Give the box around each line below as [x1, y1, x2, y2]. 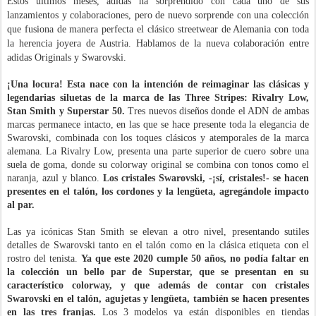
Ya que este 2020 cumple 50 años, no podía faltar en [81, 253, 309, 264]
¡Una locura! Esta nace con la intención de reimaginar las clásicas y [7, 79, 309, 90]
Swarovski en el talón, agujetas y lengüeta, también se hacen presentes [7, 293, 309, 304]
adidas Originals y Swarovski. [7, 52, 129, 63]
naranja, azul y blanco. [7, 173, 103, 183]
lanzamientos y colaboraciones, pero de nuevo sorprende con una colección [7, 10, 309, 20]
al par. [7, 200, 35, 210]
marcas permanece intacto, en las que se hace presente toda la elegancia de [7, 119, 309, 130]
